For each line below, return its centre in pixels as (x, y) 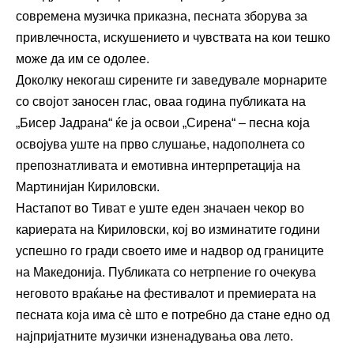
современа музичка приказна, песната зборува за (162, 16)
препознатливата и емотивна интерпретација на (158, 165)
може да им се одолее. (83, 58)
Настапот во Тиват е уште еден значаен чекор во (160, 208)
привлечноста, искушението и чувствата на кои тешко (173, 37)
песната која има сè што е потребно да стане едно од (173, 314)
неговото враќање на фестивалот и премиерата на (166, 293)
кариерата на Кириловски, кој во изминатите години (168, 229)
